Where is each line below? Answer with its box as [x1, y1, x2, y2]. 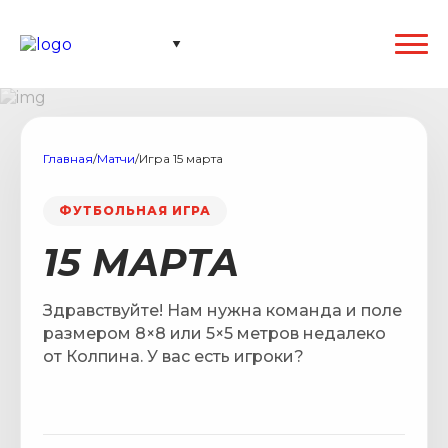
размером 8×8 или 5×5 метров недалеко [43, 324, 386, 343]
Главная [43, 151, 93, 166]
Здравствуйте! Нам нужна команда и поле [43, 301, 402, 320]
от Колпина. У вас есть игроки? [43, 347, 304, 366]
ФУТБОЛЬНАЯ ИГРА [59, 203, 212, 218]
